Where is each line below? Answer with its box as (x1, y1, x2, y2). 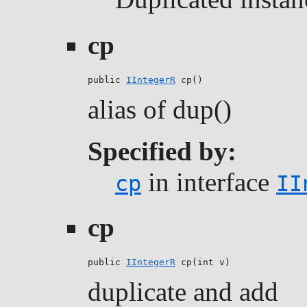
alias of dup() (88, 94, 232, 124)
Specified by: (88, 136, 236, 166)
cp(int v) (175, 257, 230, 268)
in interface (141, 167, 276, 197)
